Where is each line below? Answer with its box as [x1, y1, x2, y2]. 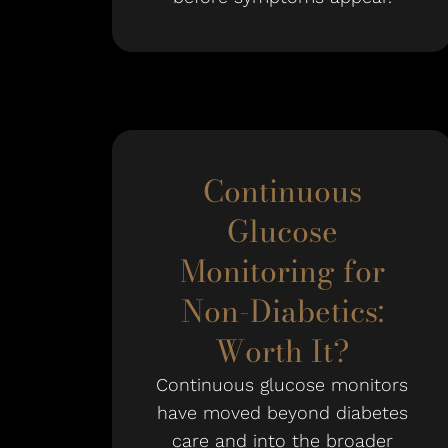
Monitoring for [179, 248, 385, 294]
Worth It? [215, 328, 349, 374]
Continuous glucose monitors [156, 374, 408, 395]
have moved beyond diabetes [156, 402, 408, 423]
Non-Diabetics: [180, 288, 384, 334]
